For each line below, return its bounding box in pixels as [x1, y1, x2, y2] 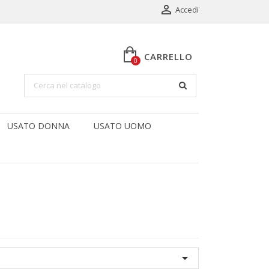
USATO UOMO [94, 120, 151, 131]
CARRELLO [144, 50, 193, 62]
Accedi [175, 4, 199, 15]
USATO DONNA [7, 120, 70, 131]
